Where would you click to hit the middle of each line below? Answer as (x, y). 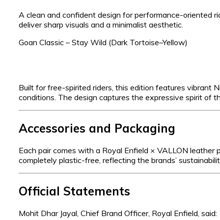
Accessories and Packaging (97, 128)
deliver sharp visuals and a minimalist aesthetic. (101, 25)
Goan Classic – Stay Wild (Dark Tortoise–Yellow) (103, 42)
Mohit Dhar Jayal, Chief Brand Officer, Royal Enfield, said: (118, 213)
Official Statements (74, 191)
